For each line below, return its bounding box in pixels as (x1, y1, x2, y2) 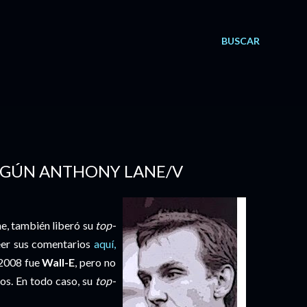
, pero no (75, 256, 116, 269)
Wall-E (42, 256, 75, 269)
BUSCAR (221, 35, 260, 47)
